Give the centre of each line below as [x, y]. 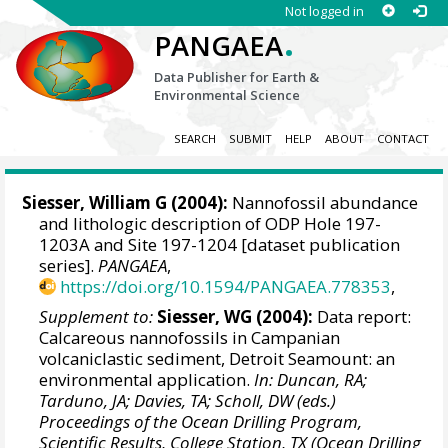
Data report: [362, 316]
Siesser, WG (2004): [235, 316]
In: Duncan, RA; [311, 379]
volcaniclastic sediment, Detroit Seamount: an [217, 358]
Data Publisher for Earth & [237, 77]
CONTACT [402, 139]
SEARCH [194, 139]
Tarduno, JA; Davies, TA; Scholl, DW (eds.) [188, 400]
